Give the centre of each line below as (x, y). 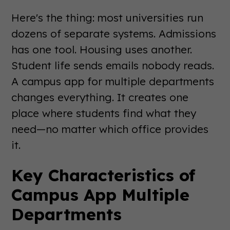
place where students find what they (104, 113)
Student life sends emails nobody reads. (113, 65)
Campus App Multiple (101, 195)
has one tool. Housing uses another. (102, 49)
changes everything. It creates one (100, 97)
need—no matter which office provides (110, 129)
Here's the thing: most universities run (108, 17)
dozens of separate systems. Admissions (114, 33)
